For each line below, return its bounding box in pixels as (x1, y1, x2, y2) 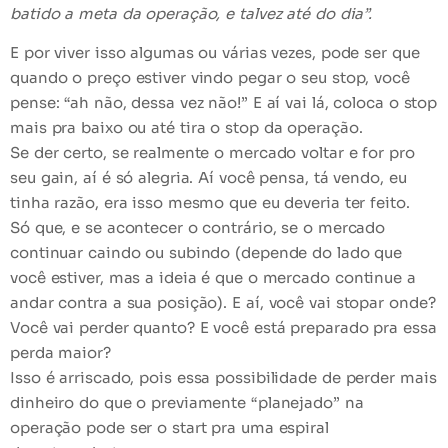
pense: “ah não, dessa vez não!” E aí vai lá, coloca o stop (10, 93, 438, 113)
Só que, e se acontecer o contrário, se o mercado (10, 218, 386, 238)
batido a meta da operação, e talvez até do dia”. (10, 3, 373, 23)
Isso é (10, 368, 60, 388)
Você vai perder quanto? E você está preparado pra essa (10, 318, 437, 338)
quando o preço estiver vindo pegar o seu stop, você (10, 68, 410, 88)
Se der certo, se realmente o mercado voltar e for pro (10, 143, 415, 163)
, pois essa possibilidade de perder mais (130, 368, 437, 388)
